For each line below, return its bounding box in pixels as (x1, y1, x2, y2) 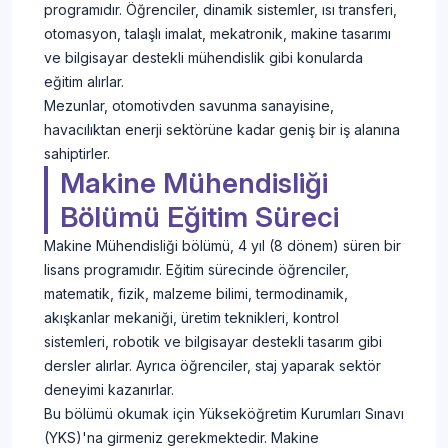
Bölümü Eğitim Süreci (60, 200, 339, 235)
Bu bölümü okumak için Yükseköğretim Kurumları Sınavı (44, 405, 404, 423)
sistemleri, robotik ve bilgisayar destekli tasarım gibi (44, 333, 382, 351)
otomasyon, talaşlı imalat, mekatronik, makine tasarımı (44, 25, 391, 43)
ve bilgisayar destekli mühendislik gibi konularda (44, 49, 363, 67)
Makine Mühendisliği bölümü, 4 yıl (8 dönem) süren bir (44, 237, 401, 255)
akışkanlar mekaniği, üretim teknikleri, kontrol (44, 309, 339, 327)
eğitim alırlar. (44, 73, 124, 91)
